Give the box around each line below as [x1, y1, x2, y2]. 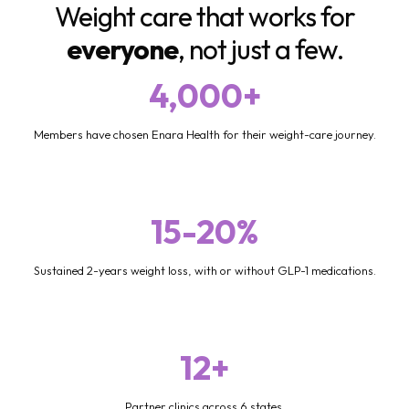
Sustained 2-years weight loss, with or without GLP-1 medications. [33, 262, 376, 278]
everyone [66, 31, 178, 67]
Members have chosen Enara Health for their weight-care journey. [33, 126, 376, 142]
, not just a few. [177, 31, 343, 67]
